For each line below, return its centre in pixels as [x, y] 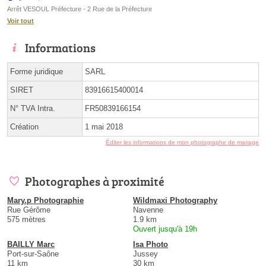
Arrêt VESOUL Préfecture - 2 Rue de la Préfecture [80, 9]
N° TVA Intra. [33, 109]
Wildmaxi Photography [175, 201]
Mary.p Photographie [45, 201]
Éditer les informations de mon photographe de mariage [182, 142]
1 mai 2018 [104, 127]
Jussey [145, 254]
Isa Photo [151, 245]
